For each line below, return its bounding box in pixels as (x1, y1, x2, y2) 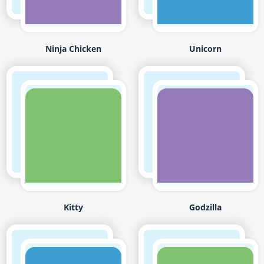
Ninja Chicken (45, 42, 101, 54)
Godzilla (189, 201, 222, 213)
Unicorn (189, 42, 222, 54)
